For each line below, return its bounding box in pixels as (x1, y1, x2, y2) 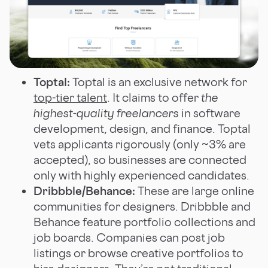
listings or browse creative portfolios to (33, 245, 243, 260)
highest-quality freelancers (33, 105, 179, 120)
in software (179, 105, 240, 120)
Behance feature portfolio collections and (33, 214, 255, 229)
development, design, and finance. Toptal (33, 121, 251, 136)
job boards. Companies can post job (33, 230, 225, 245)
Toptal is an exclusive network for (70, 74, 247, 89)
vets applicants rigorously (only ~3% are (33, 136, 246, 151)
